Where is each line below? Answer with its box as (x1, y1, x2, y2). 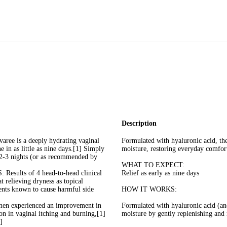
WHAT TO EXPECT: (122, 161, 184, 169)
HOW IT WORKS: (122, 185, 177, 194)
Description (122, 119, 157, 127)
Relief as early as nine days (122, 169, 199, 177)
